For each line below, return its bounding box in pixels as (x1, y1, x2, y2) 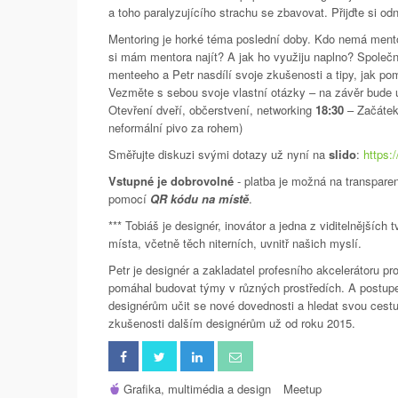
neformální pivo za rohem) (108, 119, 243, 136)
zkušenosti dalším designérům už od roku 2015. (108, 314, 355, 331)
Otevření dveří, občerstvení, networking (108, 101, 315, 118)
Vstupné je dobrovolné (108, 172, 234, 189)
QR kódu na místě (150, 190, 249, 207)
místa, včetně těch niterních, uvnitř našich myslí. (108, 235, 362, 251)
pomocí (108, 190, 150, 207)
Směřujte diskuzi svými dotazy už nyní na (108, 146, 329, 163)
